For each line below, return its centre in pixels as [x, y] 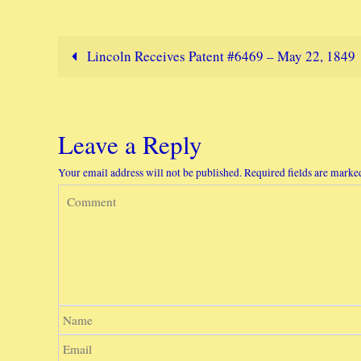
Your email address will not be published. [150, 172]
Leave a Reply [130, 144]
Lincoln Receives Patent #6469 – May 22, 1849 [219, 56]
